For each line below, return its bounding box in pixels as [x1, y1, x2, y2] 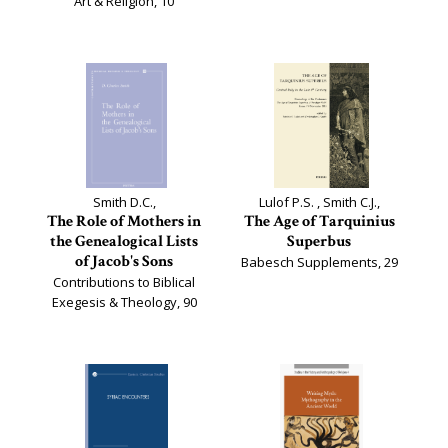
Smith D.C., [92, 193, 156, 211]
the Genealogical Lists [50, 231, 198, 252]
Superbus [287, 231, 351, 252]
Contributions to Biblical [53, 273, 195, 291]
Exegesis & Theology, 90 [51, 293, 197, 311]
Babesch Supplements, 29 [240, 253, 398, 271]
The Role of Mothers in [47, 211, 201, 232]
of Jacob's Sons [75, 251, 173, 272]
